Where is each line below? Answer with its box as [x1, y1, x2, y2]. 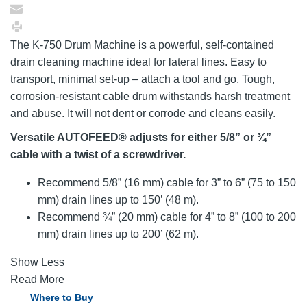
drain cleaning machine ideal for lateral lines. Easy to [10, 56, 267, 68]
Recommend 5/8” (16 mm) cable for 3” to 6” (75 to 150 [38, 176, 296, 188]
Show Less [10, 256, 64, 268]
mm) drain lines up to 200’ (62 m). [38, 228, 199, 240]
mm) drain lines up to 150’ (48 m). [38, 193, 199, 206]
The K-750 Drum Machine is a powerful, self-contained [10, 38, 274, 51]
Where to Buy [30, 291, 93, 303]
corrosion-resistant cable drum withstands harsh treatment [10, 90, 290, 102]
